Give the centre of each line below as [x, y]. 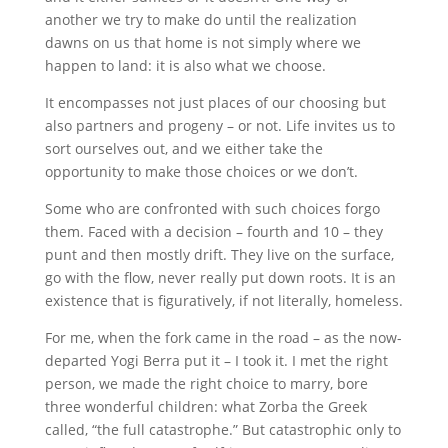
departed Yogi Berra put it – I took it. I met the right [216, 360]
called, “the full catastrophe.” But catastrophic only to [222, 429]
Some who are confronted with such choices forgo [212, 208]
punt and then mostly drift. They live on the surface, [219, 254]
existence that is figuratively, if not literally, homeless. [223, 300]
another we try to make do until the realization [200, 19]
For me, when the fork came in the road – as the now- [223, 337]
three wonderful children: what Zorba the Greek [205, 406]
